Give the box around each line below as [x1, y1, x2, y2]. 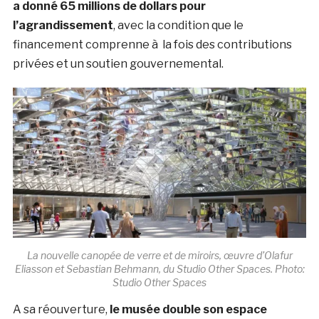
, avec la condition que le [113, 19, 244, 32]
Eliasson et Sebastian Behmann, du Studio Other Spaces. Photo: [14, 262, 305, 275]
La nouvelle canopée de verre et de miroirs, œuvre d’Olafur [26, 249, 293, 261]
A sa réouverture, [12, 302, 110, 316]
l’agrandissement [12, 19, 113, 32]
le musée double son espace [109, 302, 267, 316]
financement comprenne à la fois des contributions [12, 38, 292, 51]
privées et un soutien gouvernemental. [12, 57, 224, 70]
